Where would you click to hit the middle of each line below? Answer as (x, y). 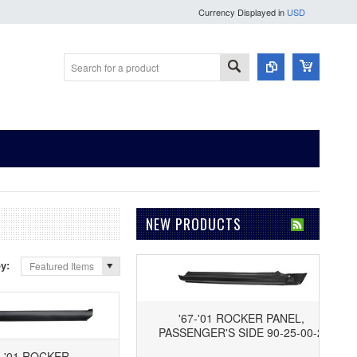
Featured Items (62, 266)
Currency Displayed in (243, 12)
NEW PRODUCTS (194, 224)
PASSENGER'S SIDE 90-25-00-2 (228, 332)
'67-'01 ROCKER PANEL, (228, 318)
